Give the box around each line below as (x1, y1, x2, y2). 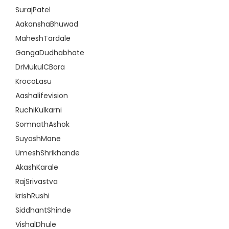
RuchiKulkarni (15, 105, 62, 115)
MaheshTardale (15, 33, 71, 43)
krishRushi (15, 191, 50, 201)
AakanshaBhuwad (15, 19, 78, 29)
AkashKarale (15, 162, 58, 172)
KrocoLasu (15, 76, 52, 86)
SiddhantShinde (15, 205, 71, 215)
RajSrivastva (15, 176, 58, 187)
